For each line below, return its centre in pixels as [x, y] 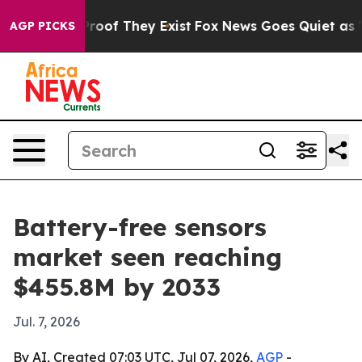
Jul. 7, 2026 [46, 322]
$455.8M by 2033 [117, 287]
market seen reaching [147, 257]
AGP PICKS [42, 26]
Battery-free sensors [140, 227]
